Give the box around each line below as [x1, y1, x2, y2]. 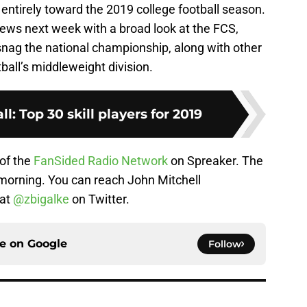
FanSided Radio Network [34, 153, 168, 169]
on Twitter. [69, 192, 130, 207]
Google [27, 237, 67, 251]
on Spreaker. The [168, 153, 263, 169]
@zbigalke [13, 192, 69, 207]
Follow [208, 238, 241, 251]
